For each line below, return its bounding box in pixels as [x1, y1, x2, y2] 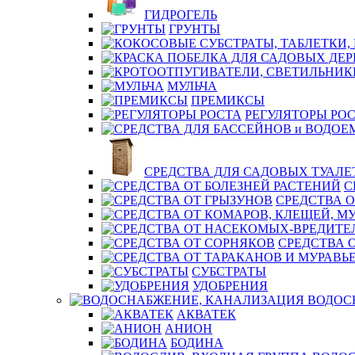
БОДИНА [170, 336, 223, 349]
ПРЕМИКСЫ [191, 94, 265, 107]
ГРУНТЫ [169, 22, 220, 36]
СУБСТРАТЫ [192, 265, 266, 278]
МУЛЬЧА [167, 79, 217, 93]
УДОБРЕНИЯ [193, 279, 268, 292]
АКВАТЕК [177, 307, 236, 321]
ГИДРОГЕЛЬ [144, 8, 217, 21]
